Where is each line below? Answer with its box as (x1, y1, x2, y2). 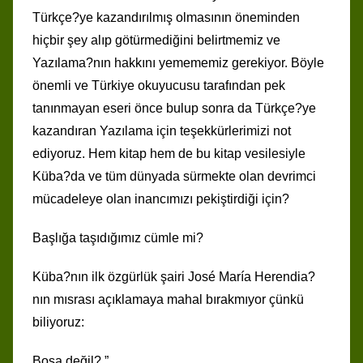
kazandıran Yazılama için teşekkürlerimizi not (32, 123, 291, 138)
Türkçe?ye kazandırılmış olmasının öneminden (32, 10, 300, 24)
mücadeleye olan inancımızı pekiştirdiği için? (32, 191, 289, 206)
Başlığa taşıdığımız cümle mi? (32, 230, 203, 245)
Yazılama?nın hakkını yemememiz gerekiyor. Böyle (32, 55, 324, 70)
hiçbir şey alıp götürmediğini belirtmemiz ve (32, 32, 280, 47)
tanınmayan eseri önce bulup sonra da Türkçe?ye (32, 100, 316, 115)
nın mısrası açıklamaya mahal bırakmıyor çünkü (32, 292, 304, 306)
